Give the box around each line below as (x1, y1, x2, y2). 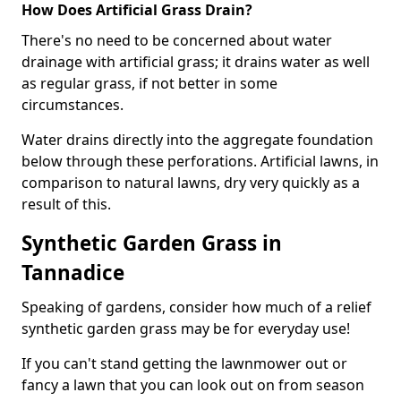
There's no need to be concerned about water (21, 30, 332, 50)
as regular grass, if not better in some (21, 73, 277, 93)
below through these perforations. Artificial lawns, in (21, 151, 379, 171)
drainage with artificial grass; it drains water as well (21, 52, 370, 72)
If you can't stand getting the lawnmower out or (21, 354, 347, 373)
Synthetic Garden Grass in (21, 229, 282, 257)
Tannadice (21, 259, 124, 286)
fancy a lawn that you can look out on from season (21, 375, 364, 395)
